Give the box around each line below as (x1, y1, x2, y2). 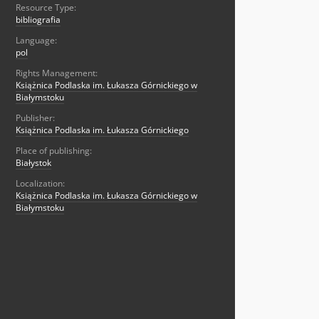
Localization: (16, 177, 65, 190)
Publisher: (16, 112, 55, 125)
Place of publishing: (16, 145, 92, 157)
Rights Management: (16, 67, 98, 80)
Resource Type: (16, 1, 76, 14)
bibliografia (16, 14, 61, 26)
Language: (16, 34, 57, 47)
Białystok (16, 157, 51, 169)
